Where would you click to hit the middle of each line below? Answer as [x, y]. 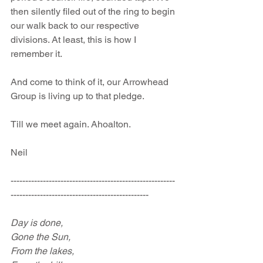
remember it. [36, 54]
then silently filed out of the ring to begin [94, 11]
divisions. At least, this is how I [75, 40]
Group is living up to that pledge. [77, 96]
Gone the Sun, [41, 237]
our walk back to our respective [76, 26]
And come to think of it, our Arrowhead [91, 82]
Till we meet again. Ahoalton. [71, 124]
